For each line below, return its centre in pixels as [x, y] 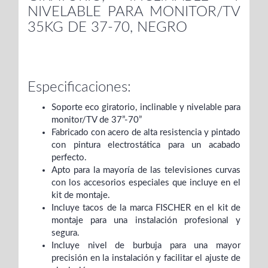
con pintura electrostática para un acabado [146, 145]
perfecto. [69, 158]
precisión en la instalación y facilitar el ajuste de [146, 258]
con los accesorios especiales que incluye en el [146, 183]
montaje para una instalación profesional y [146, 221]
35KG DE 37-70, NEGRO [107, 28]
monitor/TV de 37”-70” [97, 120]
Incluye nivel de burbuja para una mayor [146, 246]
